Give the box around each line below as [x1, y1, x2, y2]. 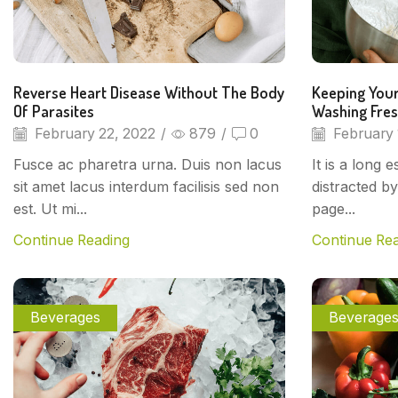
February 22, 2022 [31, 125, 155, 143]
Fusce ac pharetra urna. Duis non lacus [13, 155, 282, 174]
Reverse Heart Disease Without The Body [13, 81, 284, 102]
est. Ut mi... [13, 200, 87, 219]
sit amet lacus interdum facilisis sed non [13, 178, 279, 196]
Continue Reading [13, 232, 130, 250]
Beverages [30, 309, 101, 327]
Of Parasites [13, 99, 94, 121]
